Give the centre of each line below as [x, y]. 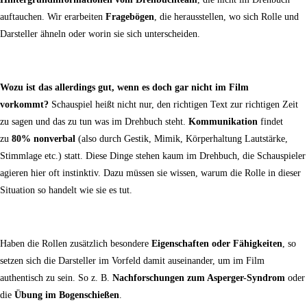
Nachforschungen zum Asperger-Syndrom [199, 278]
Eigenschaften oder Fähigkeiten [217, 244]
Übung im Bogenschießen [67, 295]
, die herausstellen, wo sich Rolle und [226, 17]
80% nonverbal [44, 139]
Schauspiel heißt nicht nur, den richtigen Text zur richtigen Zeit [173, 105]
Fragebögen [130, 17]
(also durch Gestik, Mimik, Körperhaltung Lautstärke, [182, 139]
